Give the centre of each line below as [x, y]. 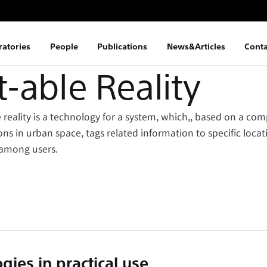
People [64, 46]
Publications [122, 46]
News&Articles [196, 46]
